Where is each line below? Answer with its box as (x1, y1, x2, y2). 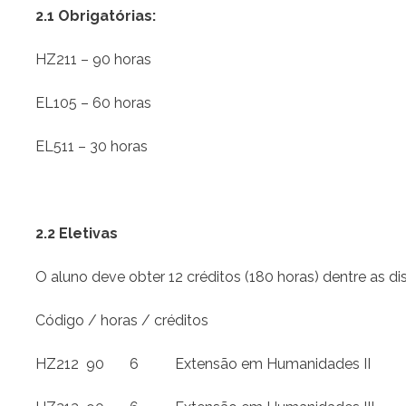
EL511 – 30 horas (35, 138, 148, 156)
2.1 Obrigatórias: (35, 7, 156, 25)
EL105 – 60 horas (35, 94, 151, 112)
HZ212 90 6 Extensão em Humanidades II (35, 355, 371, 373)
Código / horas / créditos (35, 312, 208, 330)
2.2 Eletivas (35, 225, 118, 243)
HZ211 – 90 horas (35, 51, 151, 69)
